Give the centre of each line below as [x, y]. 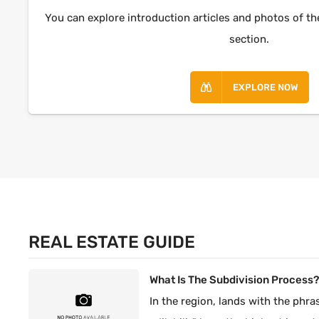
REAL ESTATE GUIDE [112, 242]
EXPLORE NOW [265, 87]
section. [250, 39]
